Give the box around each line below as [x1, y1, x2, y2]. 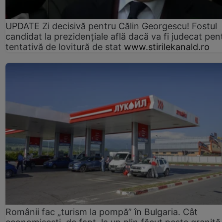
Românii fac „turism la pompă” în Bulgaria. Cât [5, 207, 198, 218]
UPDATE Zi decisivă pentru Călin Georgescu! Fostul [5, 20, 217, 31]
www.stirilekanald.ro [124, 41, 210, 52]
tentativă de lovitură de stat [5, 41, 121, 52]
